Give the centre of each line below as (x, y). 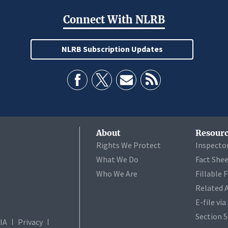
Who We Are (117, 173)
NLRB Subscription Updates (112, 49)
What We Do (117, 159)
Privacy (30, 222)
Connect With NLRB (114, 19)
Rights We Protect (129, 145)
